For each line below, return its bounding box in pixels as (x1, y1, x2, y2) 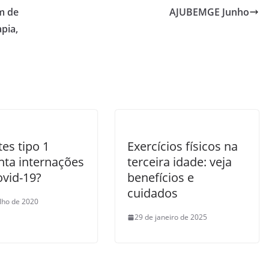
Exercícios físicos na (127, 138, 238, 154)
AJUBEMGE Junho (169, 5, 249, 19)
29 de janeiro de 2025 (134, 212, 207, 222)
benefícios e (127, 169, 194, 186)
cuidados (127, 185, 178, 201)
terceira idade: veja (127, 154, 232, 170)
